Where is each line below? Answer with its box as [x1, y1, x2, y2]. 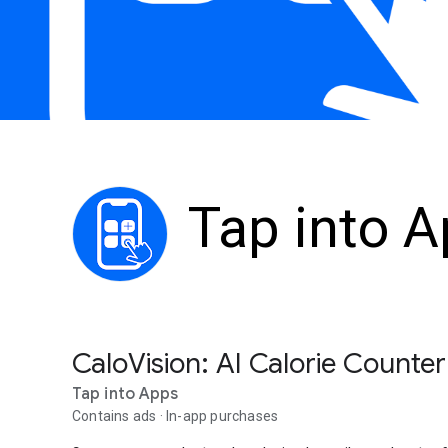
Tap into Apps [72, 384, 179, 404]
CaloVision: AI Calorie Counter [72, 346, 446, 381]
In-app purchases [166, 408, 279, 424]
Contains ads [72, 408, 157, 424]
